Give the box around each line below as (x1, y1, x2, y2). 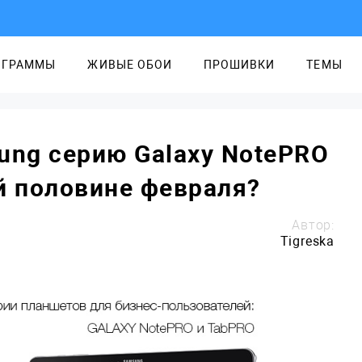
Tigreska (280, 234, 335, 249)
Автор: (292, 217, 335, 233)
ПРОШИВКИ (203, 58, 276, 71)
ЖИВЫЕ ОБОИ (87, 58, 172, 71)
